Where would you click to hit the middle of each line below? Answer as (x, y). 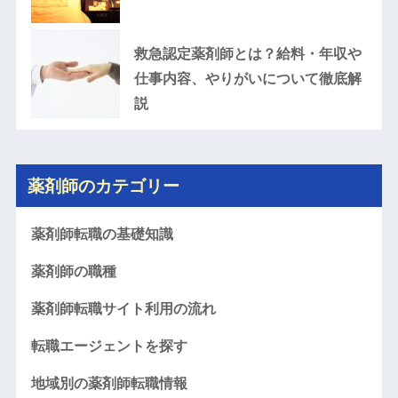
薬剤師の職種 (73, 271)
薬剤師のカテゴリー (103, 185)
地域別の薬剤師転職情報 (109, 383)
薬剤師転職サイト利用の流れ (123, 308)
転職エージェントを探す (109, 346)
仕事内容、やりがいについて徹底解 (247, 78)
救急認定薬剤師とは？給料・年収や (247, 53)
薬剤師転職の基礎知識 (102, 234)
